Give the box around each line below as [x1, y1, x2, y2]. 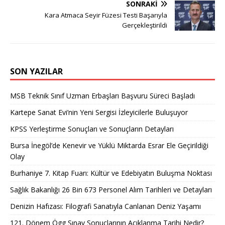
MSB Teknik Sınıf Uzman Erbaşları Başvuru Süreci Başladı [10, 90, 195, 100]
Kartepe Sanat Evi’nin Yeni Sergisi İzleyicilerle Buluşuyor [10, 107, 188, 117]
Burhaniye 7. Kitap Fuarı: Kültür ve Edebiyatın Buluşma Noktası [10, 168, 212, 178]
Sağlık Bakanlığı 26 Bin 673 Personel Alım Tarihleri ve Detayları [10, 184, 212, 194]
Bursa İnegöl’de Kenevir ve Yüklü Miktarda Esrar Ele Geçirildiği [10, 140, 208, 150]
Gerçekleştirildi [122, 20, 167, 30]
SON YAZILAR [10, 65, 63, 77]
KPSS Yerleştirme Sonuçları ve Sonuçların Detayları [10, 124, 174, 134]
